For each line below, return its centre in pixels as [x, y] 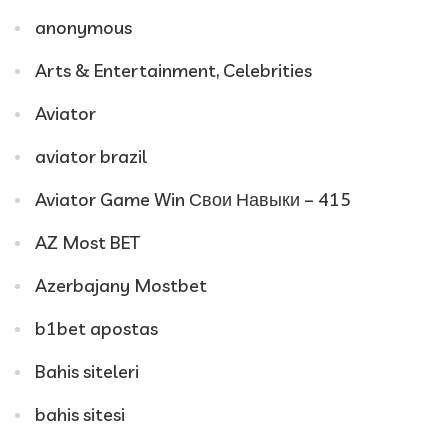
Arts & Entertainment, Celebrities [173, 70]
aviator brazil [91, 156]
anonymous [83, 27]
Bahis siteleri [87, 371]
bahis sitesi [80, 414]
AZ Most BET [87, 242]
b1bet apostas [96, 328]
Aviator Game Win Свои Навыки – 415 [193, 199]
